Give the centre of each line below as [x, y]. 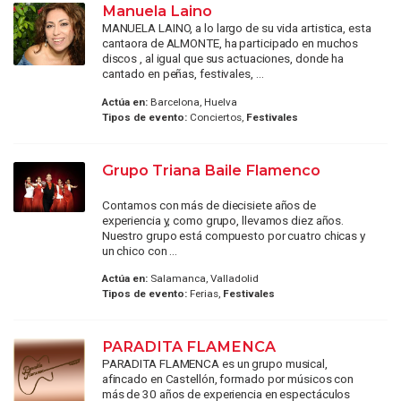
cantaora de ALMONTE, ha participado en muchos [230, 43]
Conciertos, [216, 117]
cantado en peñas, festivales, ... [183, 74]
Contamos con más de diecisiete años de [209, 205]
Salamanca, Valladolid [203, 279]
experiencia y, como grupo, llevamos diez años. [223, 220]
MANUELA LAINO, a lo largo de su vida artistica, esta [236, 28]
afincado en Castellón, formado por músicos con [228, 379]
